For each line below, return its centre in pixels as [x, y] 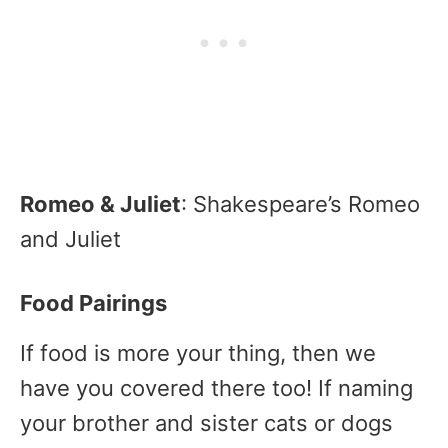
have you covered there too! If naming [216, 388]
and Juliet [70, 239]
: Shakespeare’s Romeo [300, 204]
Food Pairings [93, 303]
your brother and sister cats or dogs [206, 423]
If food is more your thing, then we [198, 353]
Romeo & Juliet [100, 204]
